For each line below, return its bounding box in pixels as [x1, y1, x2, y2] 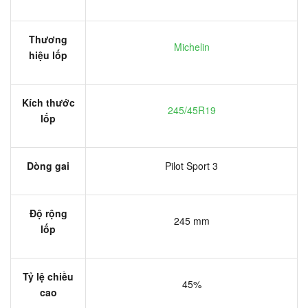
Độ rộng [29, 206, 67, 220]
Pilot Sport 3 [165, 158, 218, 173]
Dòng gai [27, 158, 69, 173]
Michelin [173, 39, 210, 54]
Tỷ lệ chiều [23, 269, 74, 283]
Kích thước [21, 95, 75, 109]
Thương [29, 32, 67, 46]
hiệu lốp [29, 47, 67, 62]
